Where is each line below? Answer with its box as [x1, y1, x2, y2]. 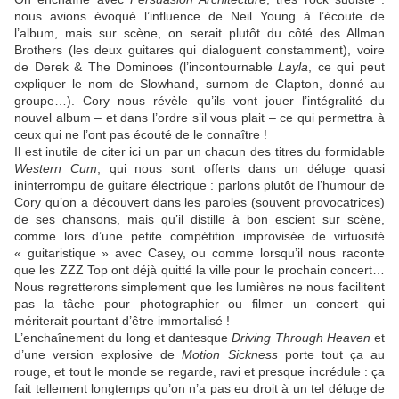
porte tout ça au [277, 347, 386, 362]
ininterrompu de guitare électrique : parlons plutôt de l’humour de [14, 178, 385, 193]
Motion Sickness [182, 347, 278, 362]
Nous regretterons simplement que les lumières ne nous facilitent [14, 280, 385, 295]
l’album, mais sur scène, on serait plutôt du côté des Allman [14, 26, 385, 41]
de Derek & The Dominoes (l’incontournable [14, 60, 279, 75]
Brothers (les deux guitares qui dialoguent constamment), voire [14, 43, 385, 58]
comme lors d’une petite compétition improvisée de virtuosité [14, 229, 385, 244]
